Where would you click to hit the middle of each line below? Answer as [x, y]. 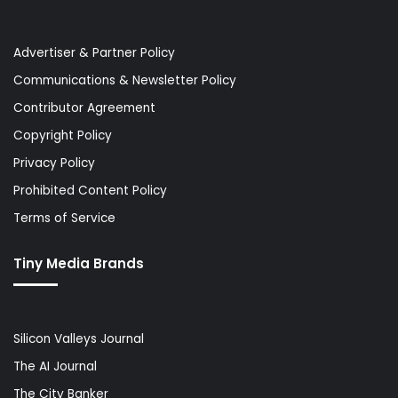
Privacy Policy [54, 163]
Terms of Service [64, 218]
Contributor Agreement [84, 107]
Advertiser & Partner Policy [94, 52]
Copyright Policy [63, 135]
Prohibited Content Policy [90, 190]
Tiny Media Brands [79, 263]
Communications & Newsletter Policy [125, 80]
